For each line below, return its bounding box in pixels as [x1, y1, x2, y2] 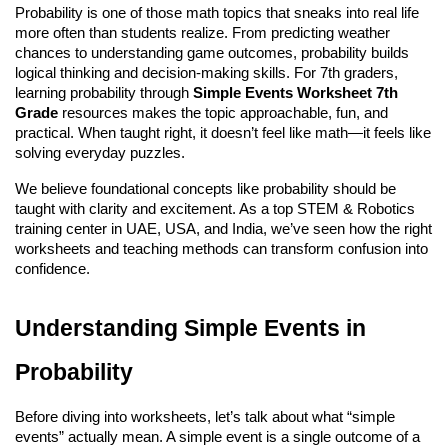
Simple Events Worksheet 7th [193, 84, 398, 101]
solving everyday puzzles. [15, 144, 185, 161]
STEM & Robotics [297, 200, 415, 217]
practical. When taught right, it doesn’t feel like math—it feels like [15, 124, 431, 141]
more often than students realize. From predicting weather [15, 24, 390, 41]
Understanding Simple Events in [15, 314, 366, 341]
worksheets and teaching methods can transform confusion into [15, 240, 428, 257]
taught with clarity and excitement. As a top [15, 200, 297, 217]
